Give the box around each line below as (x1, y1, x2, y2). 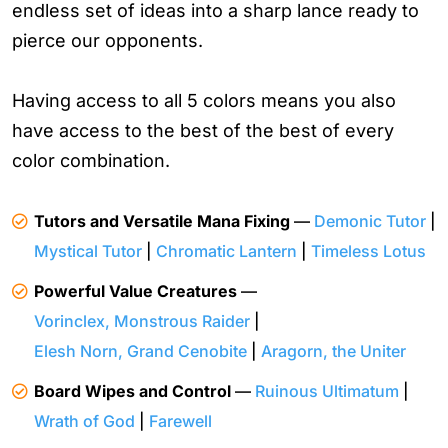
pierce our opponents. (12, 30, 203, 52)
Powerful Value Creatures (34, 281, 237, 302)
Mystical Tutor (34, 241, 142, 262)
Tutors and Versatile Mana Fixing (34, 211, 290, 232)
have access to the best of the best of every (12, 120, 394, 142)
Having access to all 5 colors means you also (12, 90, 396, 112)
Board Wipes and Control (34, 381, 231, 402)
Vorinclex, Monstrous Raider (34, 311, 250, 332)
